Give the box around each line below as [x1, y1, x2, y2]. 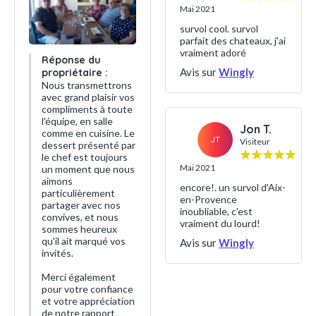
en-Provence [180, 193, 237, 205]
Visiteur [240, 136, 270, 147]
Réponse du [42, 54, 101, 67]
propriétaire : [42, 66, 108, 80]
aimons [42, 175, 73, 188]
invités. [42, 247, 73, 260]
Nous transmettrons [42, 79, 132, 92]
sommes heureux [42, 223, 117, 236]
